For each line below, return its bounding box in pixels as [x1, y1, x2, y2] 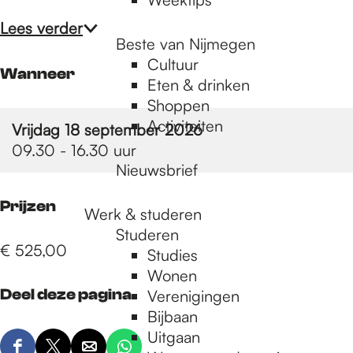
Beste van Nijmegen [116, 34, 255, 54]
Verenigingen [147, 286, 240, 306]
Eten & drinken [147, 75, 250, 95]
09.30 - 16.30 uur [12, 140, 136, 160]
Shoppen [147, 95, 210, 115]
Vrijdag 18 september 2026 [12, 120, 203, 139]
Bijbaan [147, 307, 198, 326]
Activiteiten [147, 116, 223, 136]
